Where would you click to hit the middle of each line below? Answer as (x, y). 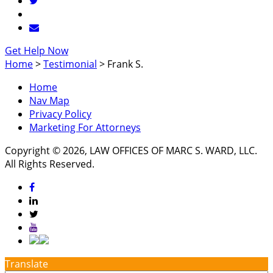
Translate (27, 264)
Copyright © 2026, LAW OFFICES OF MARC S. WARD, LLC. (131, 151)
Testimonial (70, 64)
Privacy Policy (60, 114)
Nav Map (49, 101)
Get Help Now (37, 51)
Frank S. (125, 64)
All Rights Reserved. (50, 164)
